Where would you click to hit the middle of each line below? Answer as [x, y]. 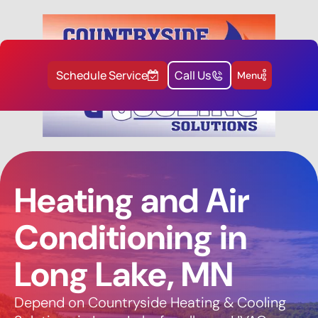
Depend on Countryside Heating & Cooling [150, 302]
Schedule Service [102, 76]
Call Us [193, 76]
